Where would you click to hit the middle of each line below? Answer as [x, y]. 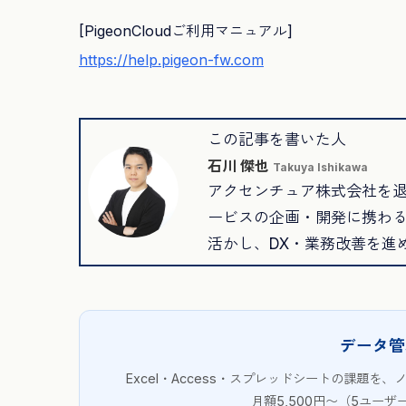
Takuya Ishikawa [320, 167]
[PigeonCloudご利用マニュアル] [186, 31]
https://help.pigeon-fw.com [171, 60]
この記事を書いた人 [277, 140]
